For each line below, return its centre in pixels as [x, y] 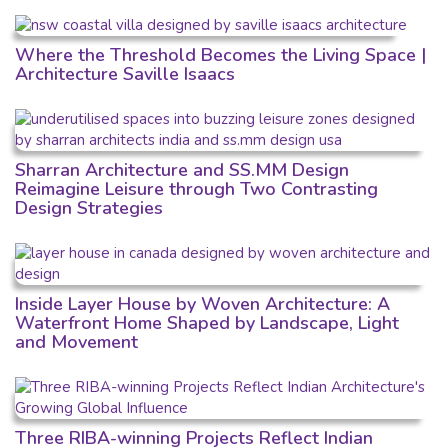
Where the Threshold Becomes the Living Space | [220, 54]
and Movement [76, 341]
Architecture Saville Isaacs [125, 73]
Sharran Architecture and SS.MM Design [182, 169]
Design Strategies [89, 207]
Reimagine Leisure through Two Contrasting [196, 188]
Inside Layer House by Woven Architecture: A [202, 303]
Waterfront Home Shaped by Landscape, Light [207, 322]
